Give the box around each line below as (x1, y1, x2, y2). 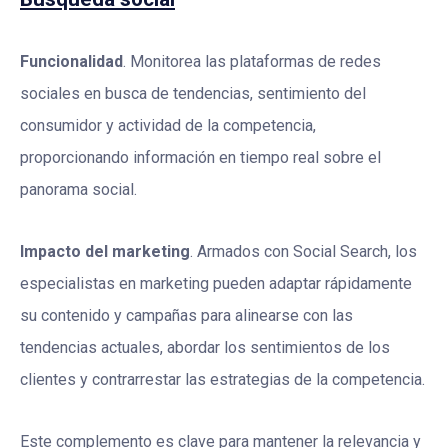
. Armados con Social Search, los (190, 242, 417, 262)
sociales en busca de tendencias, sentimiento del (20, 84, 366, 104)
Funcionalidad (20, 52, 123, 72)
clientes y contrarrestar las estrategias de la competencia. (20, 370, 425, 390)
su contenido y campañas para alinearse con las (20, 306, 353, 326)
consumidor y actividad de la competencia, (20, 116, 316, 136)
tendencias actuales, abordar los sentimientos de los (20, 338, 390, 358)
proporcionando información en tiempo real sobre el (20, 148, 381, 168)
